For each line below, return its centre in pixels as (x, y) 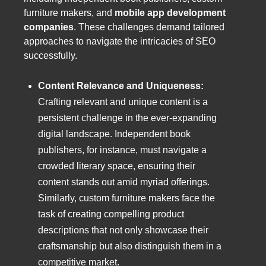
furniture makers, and (69, 12)
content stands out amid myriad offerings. (124, 182)
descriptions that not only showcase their (123, 230)
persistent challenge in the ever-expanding (127, 118)
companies (49, 27)
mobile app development (170, 12)
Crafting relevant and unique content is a (123, 102)
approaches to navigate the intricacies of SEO (120, 41)
